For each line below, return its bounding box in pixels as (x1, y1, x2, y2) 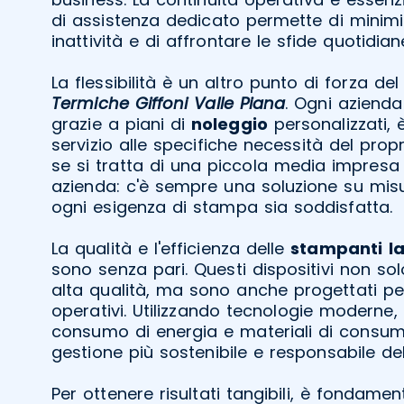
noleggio (191, 112, 268, 135)
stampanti (290, 236, 383, 260)
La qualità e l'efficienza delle (51, 236, 291, 260)
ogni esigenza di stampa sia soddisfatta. (51, 195, 393, 218)
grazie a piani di (51, 112, 191, 135)
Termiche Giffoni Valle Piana (51, 91, 286, 115)
